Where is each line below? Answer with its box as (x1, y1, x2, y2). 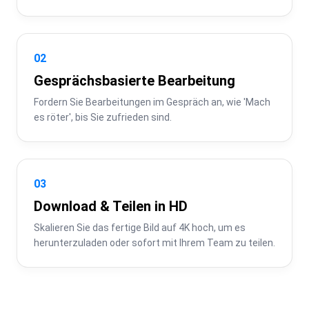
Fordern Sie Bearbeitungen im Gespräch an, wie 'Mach (34, 96, 270, 108)
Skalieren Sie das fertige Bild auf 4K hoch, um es (34, 221, 246, 233)
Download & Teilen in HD (34, 197, 188, 215)
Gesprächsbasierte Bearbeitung (34, 72, 235, 89)
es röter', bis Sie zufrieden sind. (34, 111, 172, 123)
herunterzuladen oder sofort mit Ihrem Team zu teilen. (34, 237, 275, 248)
